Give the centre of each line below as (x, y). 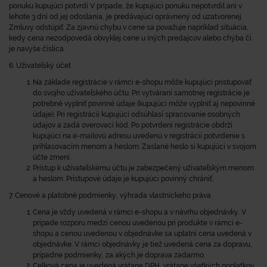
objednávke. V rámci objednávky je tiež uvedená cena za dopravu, (142, 244)
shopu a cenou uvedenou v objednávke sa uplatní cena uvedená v (142, 234)
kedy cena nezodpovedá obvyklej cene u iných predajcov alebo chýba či (130, 38)
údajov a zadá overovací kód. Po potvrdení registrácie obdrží (133, 125)
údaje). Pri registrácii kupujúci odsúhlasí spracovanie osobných (136, 114)
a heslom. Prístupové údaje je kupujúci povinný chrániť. (123, 179)
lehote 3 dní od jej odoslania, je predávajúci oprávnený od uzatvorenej (125, 17)
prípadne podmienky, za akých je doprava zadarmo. (119, 255)
